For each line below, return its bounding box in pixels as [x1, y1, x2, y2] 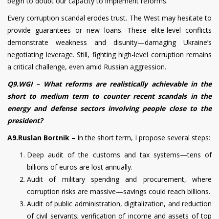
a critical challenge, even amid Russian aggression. [7, 62, 166, 71]
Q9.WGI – [7, 79, 40, 88]
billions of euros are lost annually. [27, 162, 132, 172]
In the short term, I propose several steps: [77, 132, 210, 142]
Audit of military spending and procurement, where [27, 174, 212, 184]
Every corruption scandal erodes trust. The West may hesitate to [7, 13, 212, 22]
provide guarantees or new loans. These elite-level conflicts [7, 25, 212, 35]
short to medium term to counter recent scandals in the [7, 91, 212, 101]
